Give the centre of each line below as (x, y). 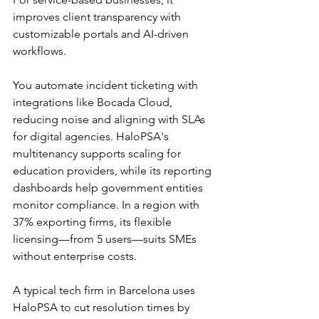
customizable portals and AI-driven (102, 34)
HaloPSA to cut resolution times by (103, 308)
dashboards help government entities (109, 188)
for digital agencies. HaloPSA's (92, 137)
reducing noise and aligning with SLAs (110, 120)
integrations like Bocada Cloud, (94, 103)
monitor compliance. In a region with (108, 205)
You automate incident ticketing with (107, 85)
